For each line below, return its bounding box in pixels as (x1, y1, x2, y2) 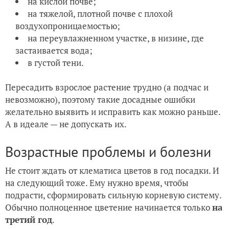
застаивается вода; (15, 44, 93, 57)
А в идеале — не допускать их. (5, 118, 128, 130)
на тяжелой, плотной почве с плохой (28, 8, 173, 20)
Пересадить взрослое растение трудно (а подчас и (5, 81, 209, 94)
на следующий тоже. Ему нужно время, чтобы (5, 177, 189, 189)
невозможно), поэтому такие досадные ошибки (5, 94, 195, 106)
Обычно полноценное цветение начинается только (5, 201, 212, 214)
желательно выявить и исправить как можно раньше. (5, 106, 220, 118)
